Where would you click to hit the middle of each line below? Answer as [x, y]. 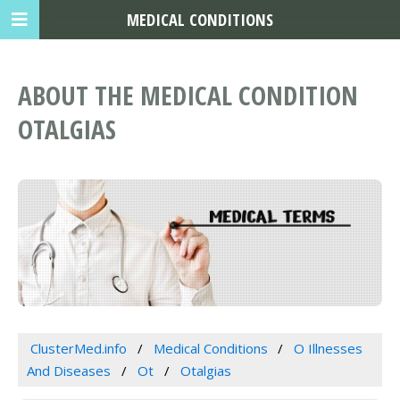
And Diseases [69, 370]
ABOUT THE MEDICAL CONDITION [188, 96]
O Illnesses [329, 348]
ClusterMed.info [78, 348]
